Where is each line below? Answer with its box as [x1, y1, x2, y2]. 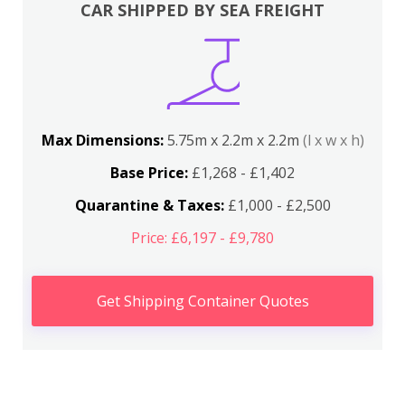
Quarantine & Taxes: [74, 195, 224, 215]
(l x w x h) [302, 130, 364, 150]
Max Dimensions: [41, 130, 167, 150]
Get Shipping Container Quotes [96, 291, 309, 311]
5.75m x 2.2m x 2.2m [166, 130, 303, 150]
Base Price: [110, 163, 188, 183]
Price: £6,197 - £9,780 [131, 228, 274, 248]
